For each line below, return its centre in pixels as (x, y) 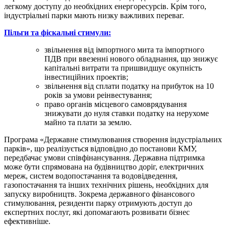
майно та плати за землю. (88, 122)
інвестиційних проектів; (86, 77)
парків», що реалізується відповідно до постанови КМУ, (100, 148)
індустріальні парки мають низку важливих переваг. (94, 15)
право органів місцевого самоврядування (116, 104)
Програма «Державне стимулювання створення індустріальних (113, 139)
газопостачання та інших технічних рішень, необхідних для (106, 185)
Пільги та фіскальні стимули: (58, 32)
